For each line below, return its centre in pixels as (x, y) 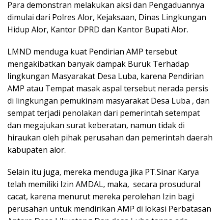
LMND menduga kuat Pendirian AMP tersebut (92, 51)
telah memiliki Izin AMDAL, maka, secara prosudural (104, 184)
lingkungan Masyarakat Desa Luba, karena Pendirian (106, 76)
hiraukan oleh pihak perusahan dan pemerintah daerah (110, 137)
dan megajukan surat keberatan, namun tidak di (96, 125)
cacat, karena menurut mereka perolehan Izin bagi (101, 196)
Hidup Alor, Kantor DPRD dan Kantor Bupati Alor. (98, 29)
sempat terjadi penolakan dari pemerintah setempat (104, 113)
